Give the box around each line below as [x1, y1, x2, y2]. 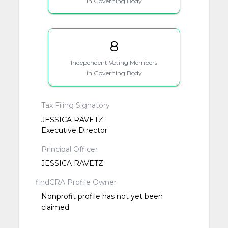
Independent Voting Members [71, 58, 157, 66]
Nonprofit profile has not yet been [41, 191, 163, 201]
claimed [41, 202, 69, 212]
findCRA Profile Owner [36, 177, 117, 187]
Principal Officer [41, 144, 98, 154]
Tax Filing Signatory [41, 100, 110, 110]
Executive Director [41, 125, 107, 135]
